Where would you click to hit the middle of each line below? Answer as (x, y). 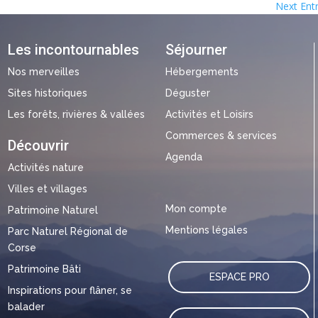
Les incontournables (73, 49)
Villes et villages (47, 188)
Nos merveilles (43, 71)
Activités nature (45, 167)
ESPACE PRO (239, 277)
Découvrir (38, 145)
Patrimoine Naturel (53, 210)
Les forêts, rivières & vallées (76, 114)
